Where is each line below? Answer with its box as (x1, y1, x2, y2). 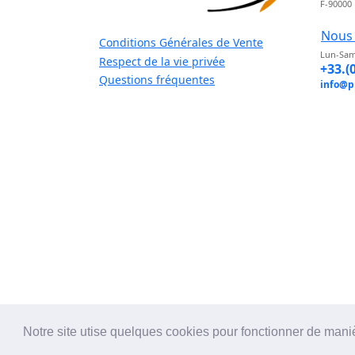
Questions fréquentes (99, 72, 215, 88)
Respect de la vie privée (99, 53, 225, 69)
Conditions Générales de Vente (99, 35, 263, 51)
